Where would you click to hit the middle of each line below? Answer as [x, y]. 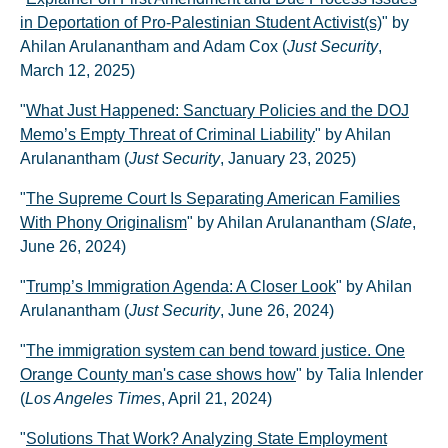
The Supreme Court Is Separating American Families [213, 198]
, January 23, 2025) [288, 158]
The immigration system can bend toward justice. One [215, 350]
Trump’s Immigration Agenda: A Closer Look [181, 286]
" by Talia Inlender [359, 374]
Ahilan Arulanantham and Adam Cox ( [153, 46]
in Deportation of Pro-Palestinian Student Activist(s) [201, 22]
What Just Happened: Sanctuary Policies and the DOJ [217, 110]
